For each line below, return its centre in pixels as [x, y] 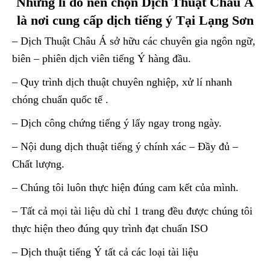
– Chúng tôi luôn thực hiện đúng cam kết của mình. [125, 187]
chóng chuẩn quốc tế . [60, 99]
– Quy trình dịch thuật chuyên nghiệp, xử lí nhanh [122, 82]
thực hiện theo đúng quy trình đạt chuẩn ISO [110, 228]
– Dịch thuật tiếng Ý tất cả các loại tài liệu [105, 252]
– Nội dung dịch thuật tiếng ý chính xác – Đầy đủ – [125, 146]
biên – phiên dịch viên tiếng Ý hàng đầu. [102, 58]
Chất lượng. [38, 164]
